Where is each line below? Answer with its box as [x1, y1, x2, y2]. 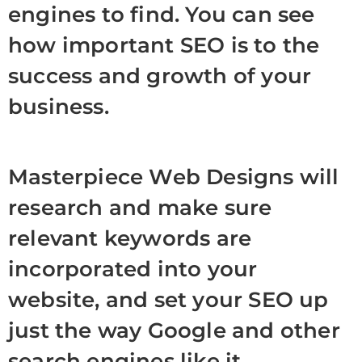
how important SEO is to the [8, 32, 320, 58]
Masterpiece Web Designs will [8, 164, 339, 190]
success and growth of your [8, 63, 312, 89]
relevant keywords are [8, 225, 252, 251]
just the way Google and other [8, 318, 340, 343]
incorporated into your [8, 256, 258, 282]
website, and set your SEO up [8, 287, 329, 313]
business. [8, 94, 109, 120]
